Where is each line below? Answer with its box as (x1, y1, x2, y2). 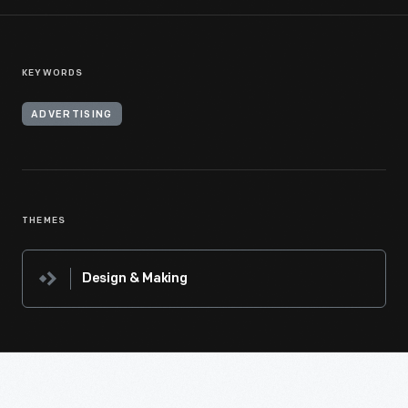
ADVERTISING (31, 110, 113, 120)
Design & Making (82, 272, 188, 286)
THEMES (22, 216, 66, 226)
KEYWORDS (22, 68, 84, 78)
